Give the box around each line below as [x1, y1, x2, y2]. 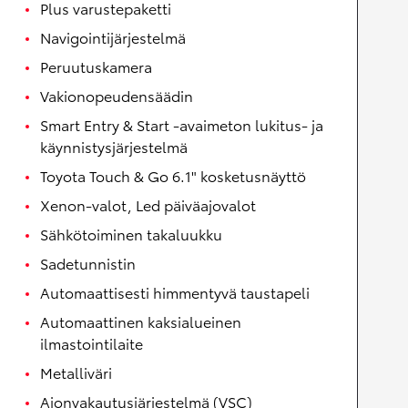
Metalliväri [40, 362, 112, 382]
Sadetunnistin [40, 252, 136, 273]
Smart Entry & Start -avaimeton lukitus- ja [40, 114, 323, 135]
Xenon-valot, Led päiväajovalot [40, 194, 256, 215]
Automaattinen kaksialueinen [40, 311, 241, 331]
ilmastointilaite [40, 332, 143, 353]
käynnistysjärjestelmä [40, 136, 188, 157]
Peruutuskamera [40, 56, 152, 76]
